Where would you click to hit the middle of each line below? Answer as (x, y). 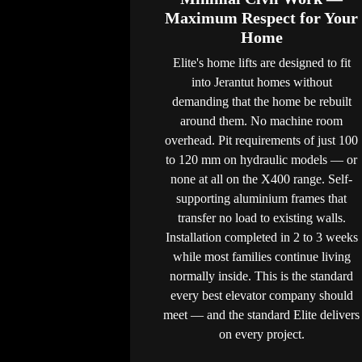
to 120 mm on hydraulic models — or (261, 159)
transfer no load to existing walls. (261, 217)
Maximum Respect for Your (261, 17)
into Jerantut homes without (261, 82)
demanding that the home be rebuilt (261, 101)
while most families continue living (261, 256)
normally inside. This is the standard (261, 276)
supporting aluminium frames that (261, 198)
